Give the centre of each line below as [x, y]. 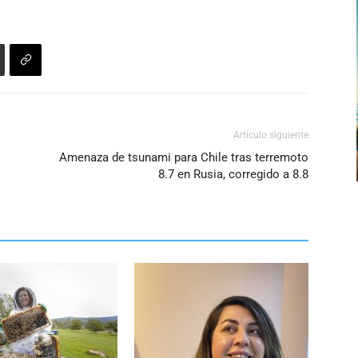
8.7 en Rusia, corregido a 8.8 [233, 175]
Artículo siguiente [271, 135]
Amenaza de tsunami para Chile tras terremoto [184, 158]
